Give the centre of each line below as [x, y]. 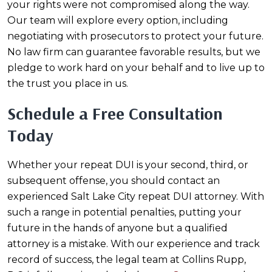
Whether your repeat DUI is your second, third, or [128, 165]
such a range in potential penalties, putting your [124, 212]
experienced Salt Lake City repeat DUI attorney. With [136, 197]
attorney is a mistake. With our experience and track [134, 244]
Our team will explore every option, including [118, 21]
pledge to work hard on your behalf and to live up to [136, 68]
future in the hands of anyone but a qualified [117, 228]
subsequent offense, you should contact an [114, 181]
